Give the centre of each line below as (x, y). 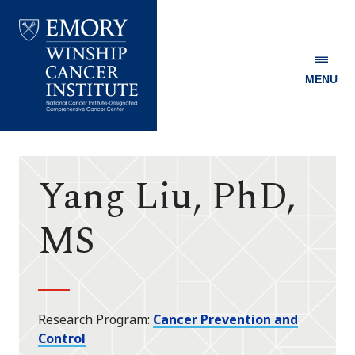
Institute (48, 167)
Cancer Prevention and (225, 320)
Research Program (93, 320)
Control (62, 339)
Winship (43, 135)
